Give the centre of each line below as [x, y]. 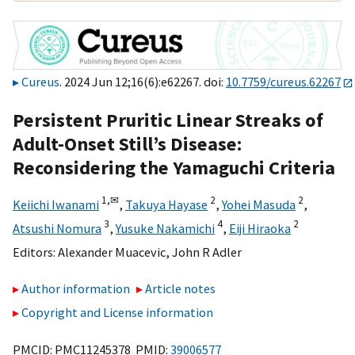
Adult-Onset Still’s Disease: [127, 143]
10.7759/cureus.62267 [283, 82]
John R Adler [207, 252]
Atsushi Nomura [57, 228]
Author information [76, 289]
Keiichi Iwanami [56, 204]
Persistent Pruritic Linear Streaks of [168, 120]
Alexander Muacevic [112, 252]
